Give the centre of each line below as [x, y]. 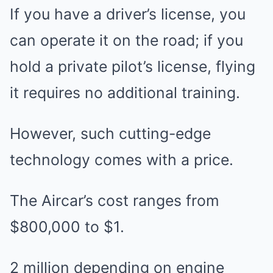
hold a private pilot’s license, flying [133, 66]
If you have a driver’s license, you [128, 14]
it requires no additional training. [125, 93]
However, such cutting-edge [110, 133]
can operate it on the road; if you [126, 40]
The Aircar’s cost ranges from [115, 200]
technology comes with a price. [122, 160]
